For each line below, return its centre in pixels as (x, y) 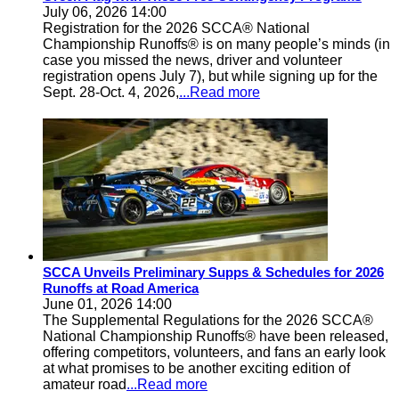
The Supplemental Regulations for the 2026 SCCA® (208, 320)
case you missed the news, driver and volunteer (192, 60)
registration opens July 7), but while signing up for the (210, 76)
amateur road (85, 384)
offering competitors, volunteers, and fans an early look (214, 352)
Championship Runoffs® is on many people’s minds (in (216, 44)
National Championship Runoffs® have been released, (216, 336)
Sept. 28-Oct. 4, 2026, (111, 92)
